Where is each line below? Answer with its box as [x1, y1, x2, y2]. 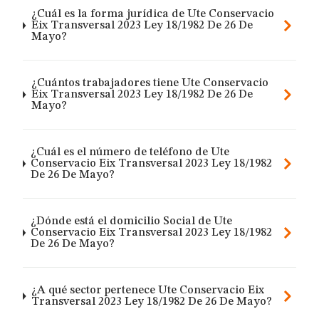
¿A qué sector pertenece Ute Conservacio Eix [31, 285, 264, 296]
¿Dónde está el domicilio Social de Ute [31, 216, 233, 227]
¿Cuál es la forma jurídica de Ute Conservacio [31, 9, 274, 20]
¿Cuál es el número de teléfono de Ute [31, 147, 230, 158]
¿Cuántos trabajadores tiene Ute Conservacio [31, 78, 268, 89]
